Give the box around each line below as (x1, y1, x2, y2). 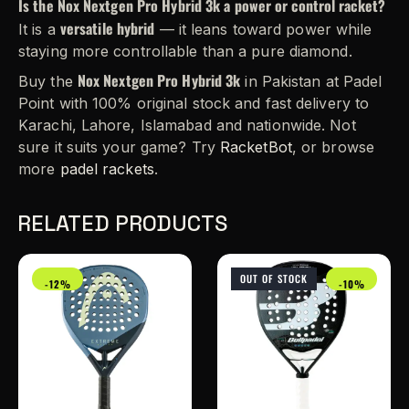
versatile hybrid (59, 17, 155, 40)
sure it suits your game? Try (18, 138, 220, 157)
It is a (18, 20, 60, 39)
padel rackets (59, 160, 154, 179)
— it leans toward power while (154, 20, 372, 39)
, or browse (291, 138, 374, 157)
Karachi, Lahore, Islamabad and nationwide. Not (18, 116, 356, 135)
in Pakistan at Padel (240, 72, 383, 91)
